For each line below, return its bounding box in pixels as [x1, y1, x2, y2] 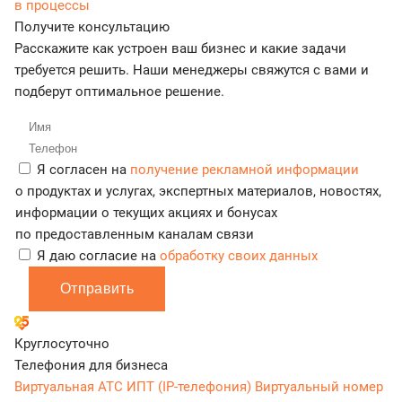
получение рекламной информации [130, 161, 359, 178]
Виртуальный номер [255, 378, 383, 395]
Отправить [60, 280, 134, 296]
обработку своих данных [160, 247, 318, 264]
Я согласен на [37, 161, 130, 178]
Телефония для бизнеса [14, 356, 168, 373]
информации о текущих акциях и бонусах [15, 204, 277, 221]
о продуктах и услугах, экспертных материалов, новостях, [15, 182, 381, 199]
